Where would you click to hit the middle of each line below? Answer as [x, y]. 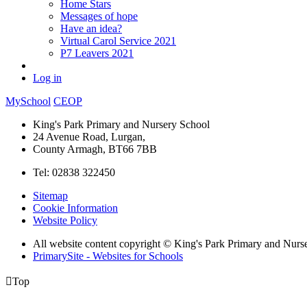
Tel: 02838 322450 [74, 172]
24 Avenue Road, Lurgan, [89, 136]
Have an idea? [91, 28]
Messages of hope [99, 16]
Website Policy [65, 220]
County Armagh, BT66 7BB [95, 149]
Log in [47, 77]
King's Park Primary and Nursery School [121, 124]
